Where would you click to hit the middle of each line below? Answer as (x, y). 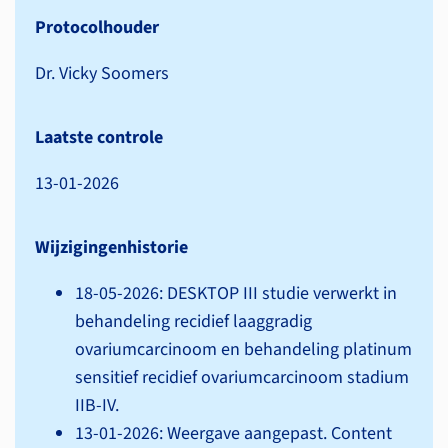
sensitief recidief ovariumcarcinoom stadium (242, 377)
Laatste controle (99, 137)
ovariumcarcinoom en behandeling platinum (243, 349)
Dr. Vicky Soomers (102, 73)
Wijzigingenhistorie (111, 247)
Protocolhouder (97, 27)
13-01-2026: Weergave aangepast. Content (233, 433)
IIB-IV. (97, 405)
